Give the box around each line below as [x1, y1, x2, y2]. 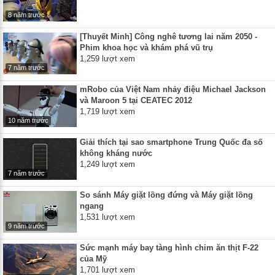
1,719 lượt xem [80, 106, 135, 116]
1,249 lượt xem [80, 159, 135, 169]
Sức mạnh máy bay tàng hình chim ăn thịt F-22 [80, 242, 258, 252]
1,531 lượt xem [80, 212, 135, 222]
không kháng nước [80, 148, 152, 158]
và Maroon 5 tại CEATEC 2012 [80, 95, 192, 105]
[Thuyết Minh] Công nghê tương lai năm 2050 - [80, 31, 257, 41]
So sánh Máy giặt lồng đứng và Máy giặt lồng [80, 190, 253, 199]
